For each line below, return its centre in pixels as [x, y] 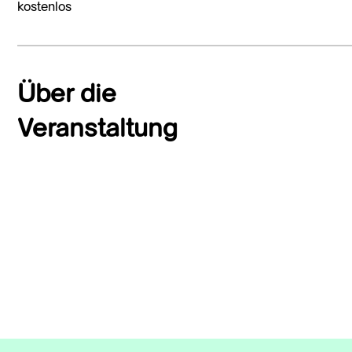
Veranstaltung [97, 130]
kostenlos [44, 8]
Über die [67, 95]
